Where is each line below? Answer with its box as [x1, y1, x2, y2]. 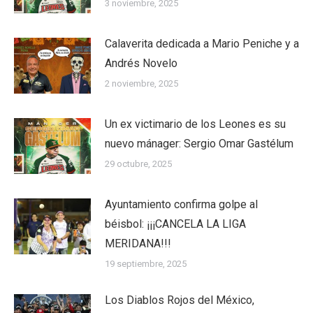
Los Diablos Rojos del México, [105, 293, 254, 307]
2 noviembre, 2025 [105, 78, 178, 89]
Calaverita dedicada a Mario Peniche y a [105, 36, 299, 50]
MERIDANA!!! [105, 236, 171, 250]
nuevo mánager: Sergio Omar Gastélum [105, 136, 293, 150]
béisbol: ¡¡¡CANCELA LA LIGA [105, 217, 246, 231]
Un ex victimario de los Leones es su [105, 117, 286, 131]
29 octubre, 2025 [105, 158, 172, 169]
